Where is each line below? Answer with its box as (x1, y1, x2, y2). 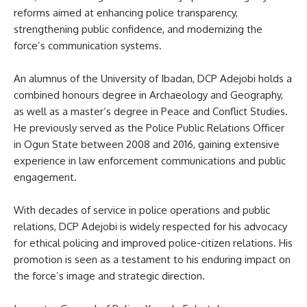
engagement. (14, 171, 77, 184)
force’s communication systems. (14, 39, 162, 52)
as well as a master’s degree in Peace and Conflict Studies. (14, 105, 288, 118)
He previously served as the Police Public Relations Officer (14, 121, 284, 134)
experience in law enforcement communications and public (14, 154, 286, 167)
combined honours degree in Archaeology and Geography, (14, 88, 283, 101)
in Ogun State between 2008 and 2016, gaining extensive (14, 138, 280, 151)
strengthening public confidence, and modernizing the (14, 23, 262, 36)
